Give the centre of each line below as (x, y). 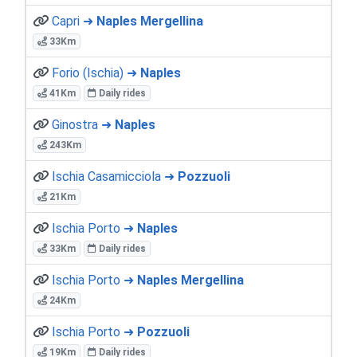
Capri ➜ (74, 21)
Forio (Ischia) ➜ (96, 73)
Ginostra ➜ (83, 124)
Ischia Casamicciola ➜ (115, 176)
